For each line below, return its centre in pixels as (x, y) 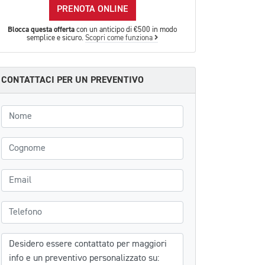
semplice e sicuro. (56, 38)
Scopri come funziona (120, 38)
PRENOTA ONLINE (92, 9)
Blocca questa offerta (41, 30)
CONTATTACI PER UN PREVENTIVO (72, 80)
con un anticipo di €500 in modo (126, 30)
